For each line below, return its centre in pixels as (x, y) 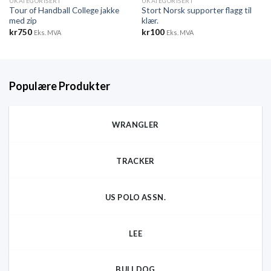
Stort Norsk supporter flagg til (196, 11)
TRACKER (135, 161)
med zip (23, 21)
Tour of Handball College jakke (64, 11)
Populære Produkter (60, 86)
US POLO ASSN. (135, 197)
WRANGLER (135, 125)
